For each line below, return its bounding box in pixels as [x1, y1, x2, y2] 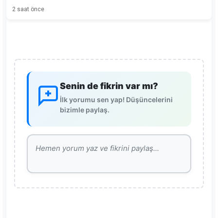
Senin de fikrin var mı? [60, 81, 158, 91]
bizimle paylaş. [60, 106, 109, 114]
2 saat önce [12, 6, 44, 13]
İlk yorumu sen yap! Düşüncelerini [60, 95, 173, 104]
